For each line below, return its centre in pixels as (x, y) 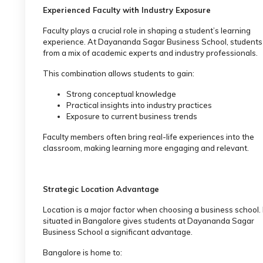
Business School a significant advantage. (118, 232)
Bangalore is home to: (82, 252)
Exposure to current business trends (132, 116)
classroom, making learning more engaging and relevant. (146, 148)
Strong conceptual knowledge (121, 94)
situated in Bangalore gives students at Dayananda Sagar (149, 220)
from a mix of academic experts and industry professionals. (150, 53)
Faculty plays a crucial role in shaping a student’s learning (147, 30)
